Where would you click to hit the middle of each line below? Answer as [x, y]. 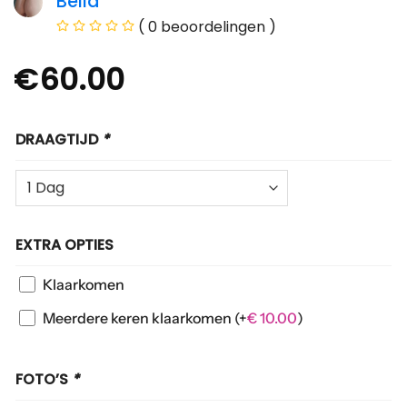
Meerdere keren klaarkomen [139, 318]
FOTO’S [44, 380]
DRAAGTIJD [59, 139]
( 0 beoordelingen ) [205, 26]
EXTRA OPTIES [65, 244]
